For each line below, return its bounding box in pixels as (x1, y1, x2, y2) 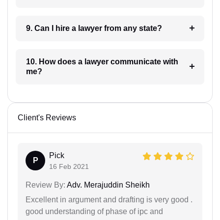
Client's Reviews (18, 113, 76, 122)
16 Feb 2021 (49, 162, 89, 170)
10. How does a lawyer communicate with (26, 57, 84, 66)
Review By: (26, 180, 65, 189)
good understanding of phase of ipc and (26, 207, 163, 216)
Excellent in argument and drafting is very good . (26, 195, 192, 204)
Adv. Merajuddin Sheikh (65, 180, 150, 189)
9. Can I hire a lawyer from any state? (78, 24, 162, 32)
